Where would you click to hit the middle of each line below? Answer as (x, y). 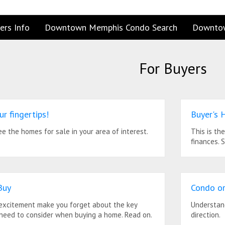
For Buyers (173, 68)
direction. (206, 215)
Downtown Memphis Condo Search (111, 27)
